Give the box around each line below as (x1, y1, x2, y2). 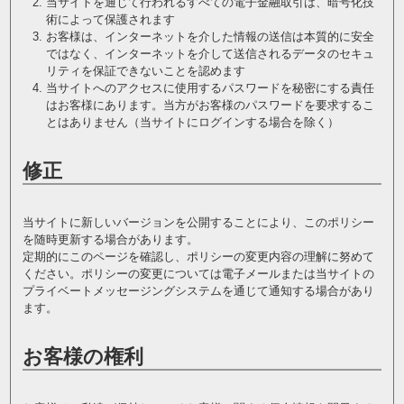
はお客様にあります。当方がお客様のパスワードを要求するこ (45, 98, 374, 112)
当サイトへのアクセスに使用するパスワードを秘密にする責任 (45, 81, 374, 95)
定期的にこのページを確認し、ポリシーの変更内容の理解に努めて (22, 250, 374, 263)
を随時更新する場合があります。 (22, 233, 198, 246)
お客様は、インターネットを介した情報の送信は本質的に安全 (45, 30, 374, 43)
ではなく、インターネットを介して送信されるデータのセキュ (45, 47, 374, 60)
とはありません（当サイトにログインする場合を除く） (45, 115, 339, 129)
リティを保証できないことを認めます (45, 64, 245, 78)
